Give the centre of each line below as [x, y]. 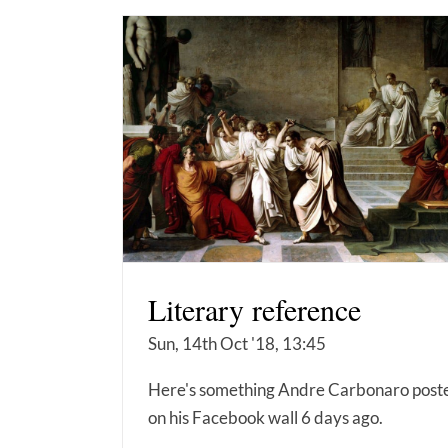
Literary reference [254, 308]
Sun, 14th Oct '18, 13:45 [237, 343]
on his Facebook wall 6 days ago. [265, 417]
